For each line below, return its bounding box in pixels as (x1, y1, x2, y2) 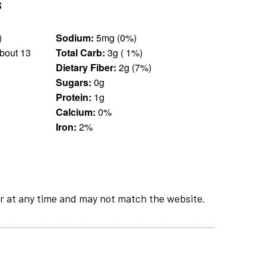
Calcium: (55, 104, 96, 119)
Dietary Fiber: (55, 60, 116, 74)
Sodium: (55, 30, 94, 45)
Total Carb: (55, 45, 105, 59)
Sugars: (55, 75, 91, 89)
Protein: (55, 90, 91, 104)
